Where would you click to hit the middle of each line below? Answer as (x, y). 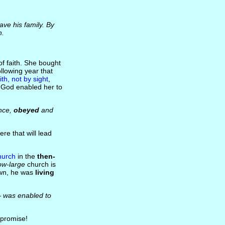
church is (40, 164)
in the (26, 156)
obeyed (26, 110)
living (44, 172)
